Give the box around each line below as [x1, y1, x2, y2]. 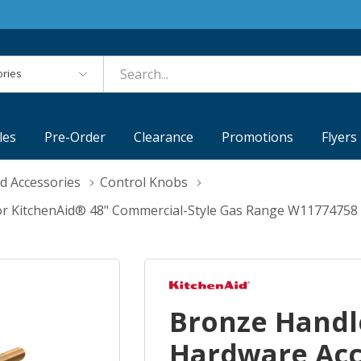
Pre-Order [44, 128, 106, 147]
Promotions [222, 128, 294, 147]
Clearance [134, 128, 194, 147]
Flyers [322, 128, 358, 147]
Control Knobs [100, 173, 188, 192]
